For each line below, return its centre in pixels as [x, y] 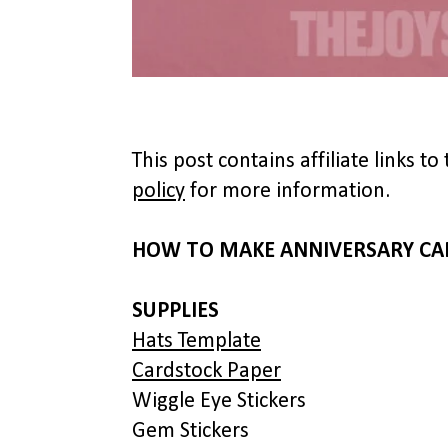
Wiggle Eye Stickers [219, 401]
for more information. [287, 191]
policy [158, 191]
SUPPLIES [175, 311]
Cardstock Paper [206, 371]
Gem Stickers [190, 431]
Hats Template [196, 341]
